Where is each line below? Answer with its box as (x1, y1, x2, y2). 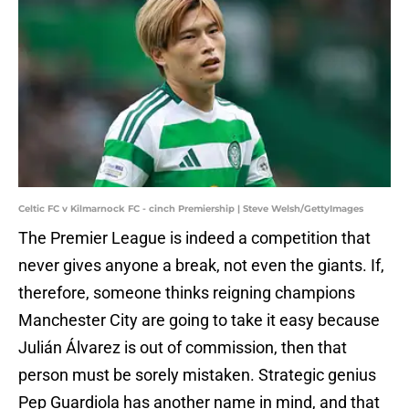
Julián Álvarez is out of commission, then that (18, 338, 347, 358)
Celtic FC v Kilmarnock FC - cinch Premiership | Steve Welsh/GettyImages (18, 203, 363, 215)
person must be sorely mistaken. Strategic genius (18, 365, 376, 385)
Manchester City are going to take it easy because (18, 310, 380, 330)
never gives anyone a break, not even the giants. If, (18, 256, 384, 276)
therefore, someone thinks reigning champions (18, 283, 355, 303)
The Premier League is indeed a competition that (18, 228, 371, 248)
